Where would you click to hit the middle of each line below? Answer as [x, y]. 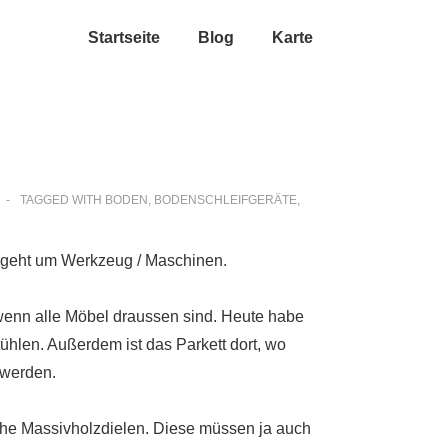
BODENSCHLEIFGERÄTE [225, 200]
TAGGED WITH [62, 200]
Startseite [124, 37]
